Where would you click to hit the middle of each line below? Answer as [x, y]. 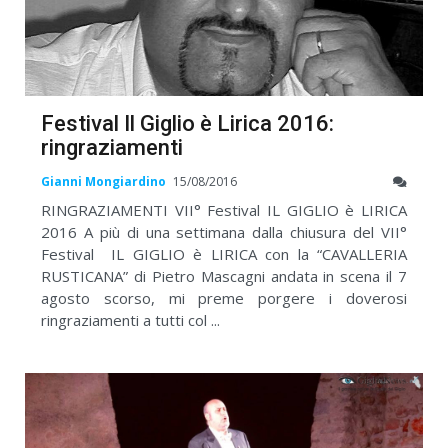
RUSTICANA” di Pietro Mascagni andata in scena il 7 [224, 276]
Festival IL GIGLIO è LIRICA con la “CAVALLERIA [224, 254]
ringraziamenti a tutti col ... [130, 320]
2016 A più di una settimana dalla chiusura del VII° [224, 232]
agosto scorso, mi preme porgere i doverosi [224, 298]
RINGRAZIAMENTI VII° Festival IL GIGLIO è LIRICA [224, 210]
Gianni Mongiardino [103, 182]
